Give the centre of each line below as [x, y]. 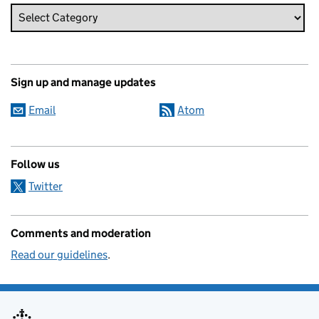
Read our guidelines [59, 254]
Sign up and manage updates [83, 82]
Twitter [46, 186]
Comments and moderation [81, 233]
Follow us [35, 164]
